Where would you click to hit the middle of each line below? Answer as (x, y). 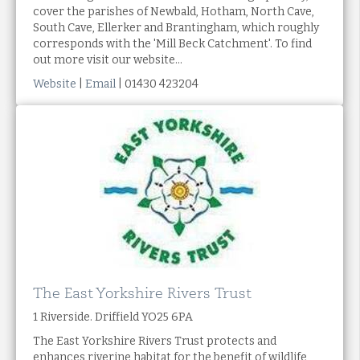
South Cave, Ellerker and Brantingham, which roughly (176, 27)
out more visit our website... (108, 59)
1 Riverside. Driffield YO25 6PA (113, 317)
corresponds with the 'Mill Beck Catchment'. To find (172, 43)
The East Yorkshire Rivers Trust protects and (155, 341)
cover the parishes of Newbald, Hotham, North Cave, (174, 11)
